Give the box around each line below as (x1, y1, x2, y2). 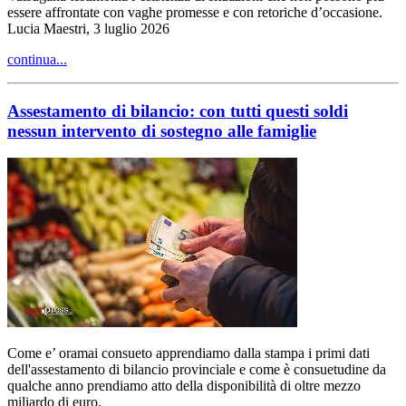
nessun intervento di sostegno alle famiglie (7, 121, 316, 140)
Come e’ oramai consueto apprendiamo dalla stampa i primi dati (7, 345, 370, 362)
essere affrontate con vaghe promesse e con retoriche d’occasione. (7, 4, 382, 20)
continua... (7, 51, 67, 67)
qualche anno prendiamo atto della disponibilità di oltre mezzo (7, 378, 361, 394)
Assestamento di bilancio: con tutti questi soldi (7, 101, 348, 121)
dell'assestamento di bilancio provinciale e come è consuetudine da (7, 362, 386, 378)
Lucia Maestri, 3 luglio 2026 (7, 20, 169, 36)
